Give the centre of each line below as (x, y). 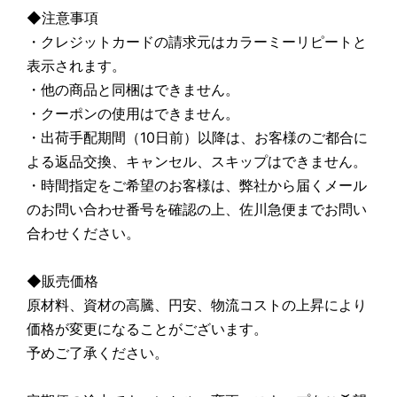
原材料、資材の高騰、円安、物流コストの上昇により (197, 304)
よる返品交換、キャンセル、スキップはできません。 (197, 161)
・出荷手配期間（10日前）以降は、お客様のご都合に (197, 137)
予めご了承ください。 (97, 352)
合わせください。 (83, 233)
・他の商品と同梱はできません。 (133, 89)
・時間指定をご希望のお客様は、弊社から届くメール (197, 185)
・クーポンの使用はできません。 (133, 113)
